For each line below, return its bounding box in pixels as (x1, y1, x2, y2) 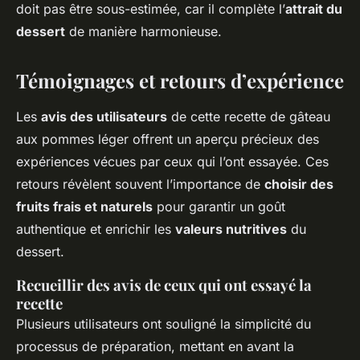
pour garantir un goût (153, 198, 285, 215)
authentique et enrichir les (16, 221, 175, 238)
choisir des (264, 176, 333, 193)
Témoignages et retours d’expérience (16, 67, 344, 94)
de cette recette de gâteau (167, 108, 330, 125)
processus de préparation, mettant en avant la (16, 338, 294, 355)
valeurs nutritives (175, 221, 287, 238)
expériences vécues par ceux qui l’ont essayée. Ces (16, 153, 329, 170)
